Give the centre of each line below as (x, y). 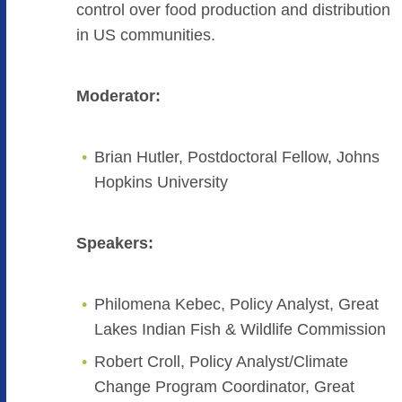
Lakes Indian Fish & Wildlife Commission (240, 329)
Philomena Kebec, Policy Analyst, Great (236, 304)
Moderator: (118, 96)
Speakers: (114, 243)
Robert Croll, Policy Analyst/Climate (221, 362)
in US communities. (145, 35)
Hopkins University (161, 182)
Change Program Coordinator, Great (224, 387)
